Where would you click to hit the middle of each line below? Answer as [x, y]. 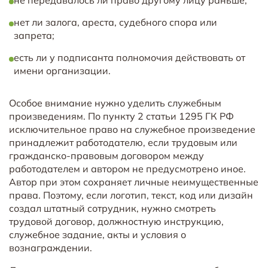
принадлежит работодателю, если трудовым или [123, 142]
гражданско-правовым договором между [106, 155]
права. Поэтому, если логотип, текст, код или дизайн [131, 195]
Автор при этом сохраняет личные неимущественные [134, 182]
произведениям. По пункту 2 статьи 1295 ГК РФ [121, 116]
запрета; [34, 35]
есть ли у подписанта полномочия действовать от [130, 57]
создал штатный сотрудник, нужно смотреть [112, 208]
